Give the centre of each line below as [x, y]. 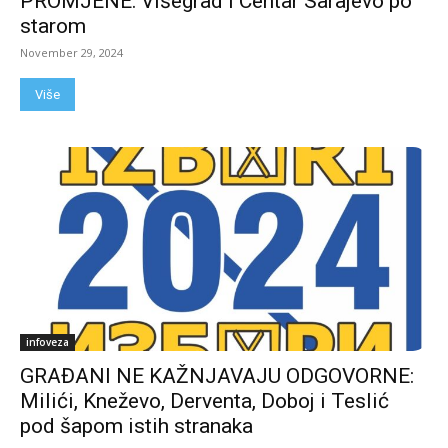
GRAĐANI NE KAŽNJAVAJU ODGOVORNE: [217, 376]
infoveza [47, 342]
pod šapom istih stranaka [136, 426]
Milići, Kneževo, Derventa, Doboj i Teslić [204, 401]
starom [53, 26]
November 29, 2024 [71, 53]
